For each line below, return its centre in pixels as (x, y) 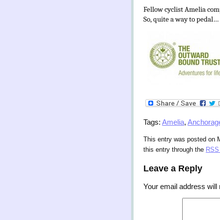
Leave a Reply (173, 168)
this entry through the (175, 150)
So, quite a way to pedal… (181, 19)
